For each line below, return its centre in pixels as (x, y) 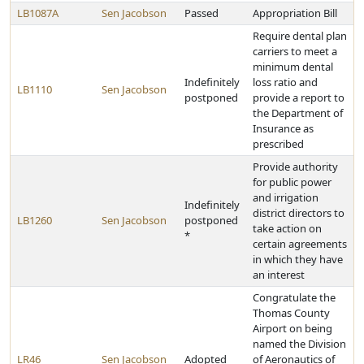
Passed (201, 13)
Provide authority (295, 167)
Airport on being (292, 328)
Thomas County (291, 313)
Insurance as (283, 128)
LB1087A (38, 13)
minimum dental (293, 67)
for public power (292, 182)
